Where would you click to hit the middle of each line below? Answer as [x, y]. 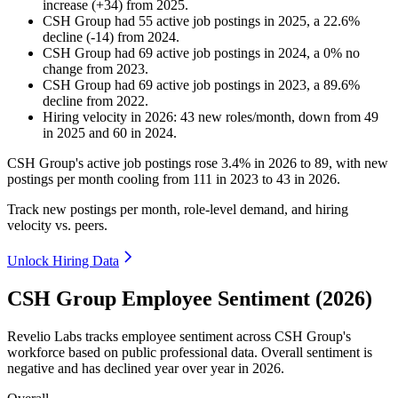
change [63, 69]
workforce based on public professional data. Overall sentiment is [190, 352]
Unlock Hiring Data [63, 261]
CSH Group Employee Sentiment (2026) [190, 299]
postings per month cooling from [100, 179]
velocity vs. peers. [57, 226]
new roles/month [243, 117]
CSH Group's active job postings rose [114, 163]
